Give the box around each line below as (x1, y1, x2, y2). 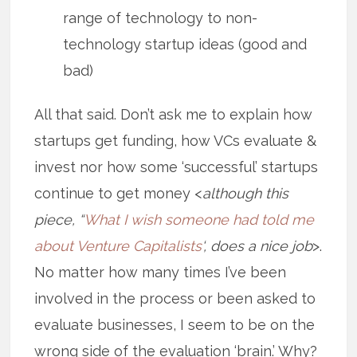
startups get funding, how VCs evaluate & (34, 132, 317, 150)
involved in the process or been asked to (34, 290, 316, 308)
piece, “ (34, 211, 84, 229)
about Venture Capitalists (34, 237, 202, 255)
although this (202, 185, 289, 202)
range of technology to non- (63, 9, 258, 26)
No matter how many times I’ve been (34, 264, 287, 281)
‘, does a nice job (202, 237, 313, 255)
